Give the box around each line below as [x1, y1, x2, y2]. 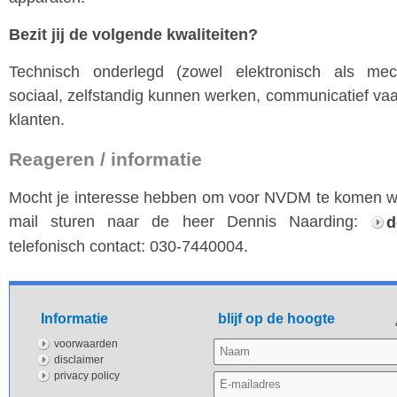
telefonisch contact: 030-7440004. [9, 237, 248, 255]
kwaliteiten [167, 26, 248, 43]
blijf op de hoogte [218, 310, 335, 326]
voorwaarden [54, 337, 118, 350]
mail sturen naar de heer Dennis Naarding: [9, 213, 370, 230]
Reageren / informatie [9, 149, 202, 169]
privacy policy [54, 369, 120, 382]
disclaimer [54, 353, 104, 366]
